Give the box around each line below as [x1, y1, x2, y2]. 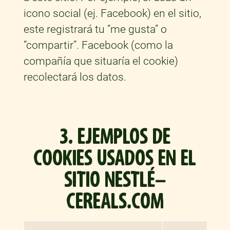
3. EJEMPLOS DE [59, 123, 170, 151]
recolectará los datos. [23, 71, 126, 84]
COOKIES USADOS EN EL [33, 144, 197, 173]
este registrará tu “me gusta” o [23, 23, 167, 36]
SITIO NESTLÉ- [64, 166, 166, 195]
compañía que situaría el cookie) [23, 55, 178, 68]
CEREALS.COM [66, 187, 164, 216]
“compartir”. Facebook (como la [23, 39, 173, 52]
